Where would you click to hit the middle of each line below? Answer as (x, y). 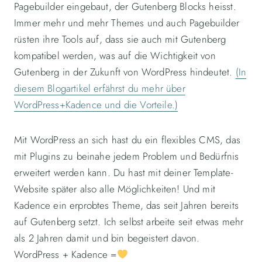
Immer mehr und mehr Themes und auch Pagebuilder (127, 23)
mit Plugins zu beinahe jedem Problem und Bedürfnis (127, 156)
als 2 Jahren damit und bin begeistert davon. (107, 238)
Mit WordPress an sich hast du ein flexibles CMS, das (127, 140)
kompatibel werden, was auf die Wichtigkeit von (115, 56)
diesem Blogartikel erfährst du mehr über (100, 89)
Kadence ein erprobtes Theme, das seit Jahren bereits (126, 206)
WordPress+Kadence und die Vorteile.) (96, 105)
